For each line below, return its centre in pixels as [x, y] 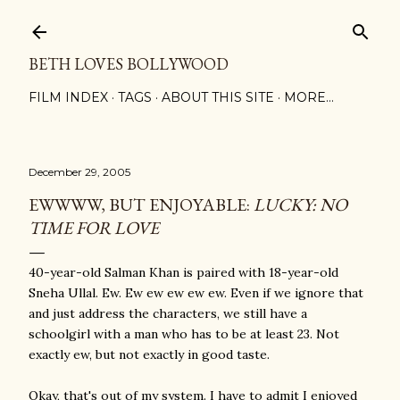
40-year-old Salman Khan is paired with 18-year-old [183, 272]
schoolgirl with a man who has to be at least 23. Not [184, 334]
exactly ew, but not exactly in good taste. [149, 354]
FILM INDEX [68, 97]
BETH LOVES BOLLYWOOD [129, 64]
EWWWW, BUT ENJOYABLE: [141, 204]
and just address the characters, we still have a [168, 313]
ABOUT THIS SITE [218, 97]
